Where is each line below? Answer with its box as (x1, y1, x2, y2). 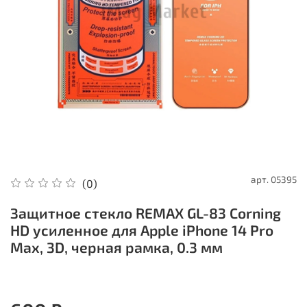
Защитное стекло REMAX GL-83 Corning (10, 204, 281, 221)
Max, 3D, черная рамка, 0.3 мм (10, 238, 223, 256)
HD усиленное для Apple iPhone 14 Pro (10, 221, 273, 238)
